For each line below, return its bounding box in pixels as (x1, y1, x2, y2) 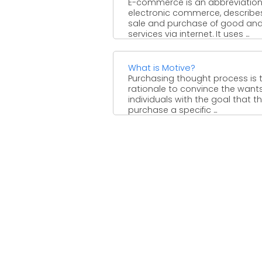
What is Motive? (128, 61, 195, 74)
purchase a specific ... (128, 104, 217, 116)
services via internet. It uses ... (128, 27, 249, 40)
